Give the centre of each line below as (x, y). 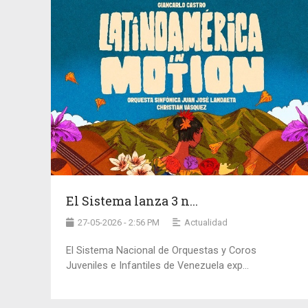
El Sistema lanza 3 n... (132, 200)
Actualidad (206, 222)
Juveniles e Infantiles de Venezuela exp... (157, 265)
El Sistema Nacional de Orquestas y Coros (161, 250)
